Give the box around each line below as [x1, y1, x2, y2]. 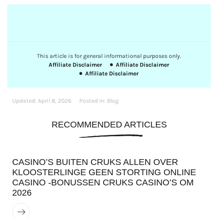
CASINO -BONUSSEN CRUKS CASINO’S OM [12, 178, 194, 188]
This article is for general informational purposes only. [37, 52, 181, 59]
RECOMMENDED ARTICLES [51, 119, 167, 129]
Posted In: [79, 97, 106, 104]
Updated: [12, 97, 36, 104]
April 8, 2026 [38, 97, 72, 104]
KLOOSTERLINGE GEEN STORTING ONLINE [12, 167, 196, 178]
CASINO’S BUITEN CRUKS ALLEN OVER [12, 157, 178, 167]
